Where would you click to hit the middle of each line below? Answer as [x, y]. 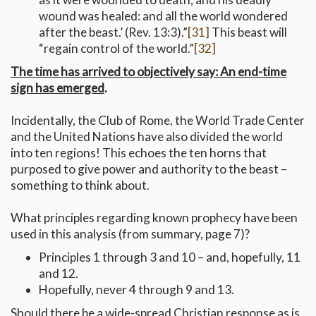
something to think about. [80, 186]
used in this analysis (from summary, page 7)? [130, 234]
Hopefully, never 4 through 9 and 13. [136, 290]
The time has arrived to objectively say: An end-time [148, 72]
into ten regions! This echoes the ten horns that [139, 153]
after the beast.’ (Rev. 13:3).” [113, 32]
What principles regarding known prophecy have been [154, 218]
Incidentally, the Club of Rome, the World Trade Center [158, 121]
